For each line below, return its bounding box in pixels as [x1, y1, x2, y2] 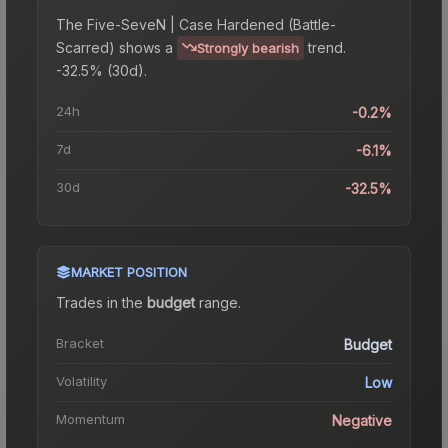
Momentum [56, 410, 125, 427]
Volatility [56, 372, 107, 389]
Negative [332, 411, 392, 429]
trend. [308, 38, 346, 56]
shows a [115, 38, 173, 56]
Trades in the [56, 293, 147, 311]
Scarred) [56, 38, 115, 56]
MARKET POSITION [71, 263, 187, 280]
